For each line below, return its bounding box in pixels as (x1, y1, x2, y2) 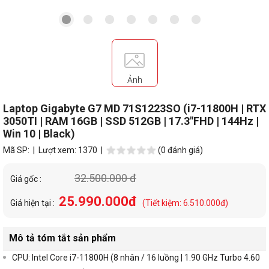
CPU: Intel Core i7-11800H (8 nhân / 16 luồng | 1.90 (12, 253, 201, 263)
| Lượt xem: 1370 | (31, 145, 106, 156)
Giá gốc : (10, 174, 43, 184)
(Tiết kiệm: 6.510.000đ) (142, 198, 228, 208)
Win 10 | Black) (3, 127, 75, 141)
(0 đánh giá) (156, 145, 205, 156)
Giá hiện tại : (10, 198, 56, 208)
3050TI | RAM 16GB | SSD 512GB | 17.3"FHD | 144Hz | (3, 115, 259, 128)
